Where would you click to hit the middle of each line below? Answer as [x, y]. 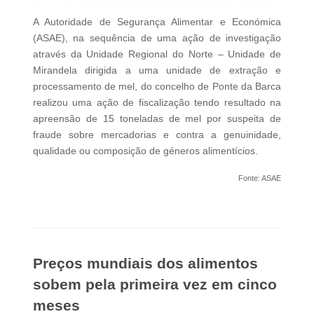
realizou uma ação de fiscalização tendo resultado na [157, 103]
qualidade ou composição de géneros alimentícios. [145, 151]
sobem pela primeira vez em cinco [155, 285]
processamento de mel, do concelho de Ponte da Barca [157, 87]
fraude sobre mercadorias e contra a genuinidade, [157, 135]
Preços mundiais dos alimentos [145, 264]
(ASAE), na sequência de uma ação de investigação [157, 38]
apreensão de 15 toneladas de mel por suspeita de [157, 119]
